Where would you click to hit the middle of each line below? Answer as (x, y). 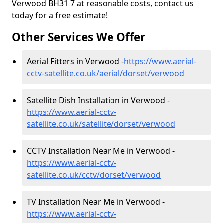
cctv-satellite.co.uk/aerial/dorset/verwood (106, 73)
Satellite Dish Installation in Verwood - (98, 100)
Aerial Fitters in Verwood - (75, 61)
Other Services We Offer (79, 37)
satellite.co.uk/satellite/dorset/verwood (101, 124)
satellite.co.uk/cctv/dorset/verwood (94, 175)
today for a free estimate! (60, 15)
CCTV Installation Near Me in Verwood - (101, 151)
